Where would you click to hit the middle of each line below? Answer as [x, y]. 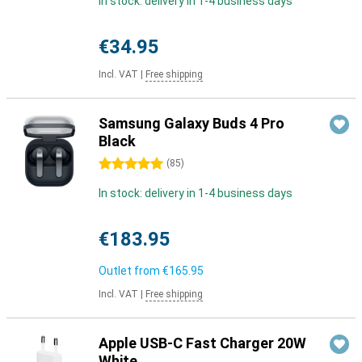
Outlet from [130, 271]
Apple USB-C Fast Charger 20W [202, 343]
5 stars [117, 164]
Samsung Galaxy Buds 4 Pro [192, 123]
